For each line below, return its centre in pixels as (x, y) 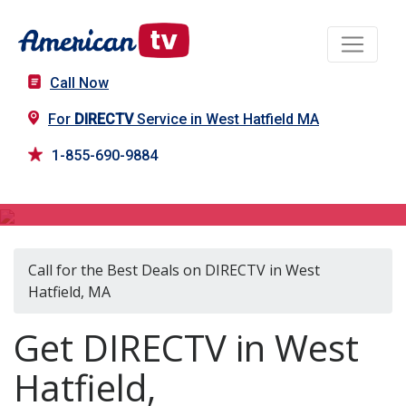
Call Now (79, 83)
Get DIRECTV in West (186, 348)
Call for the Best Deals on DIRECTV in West (174, 271)
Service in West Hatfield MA (226, 120)
